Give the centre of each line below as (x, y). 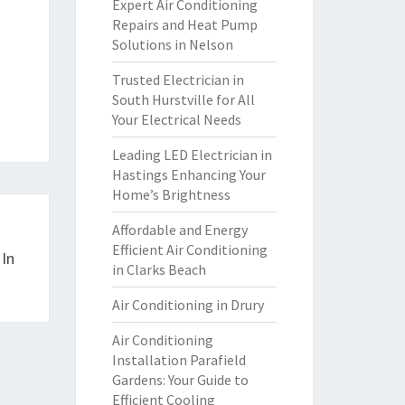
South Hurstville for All (183, 99)
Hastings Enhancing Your (188, 174)
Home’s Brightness (171, 194)
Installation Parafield (179, 360)
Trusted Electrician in (178, 80)
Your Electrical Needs (176, 119)
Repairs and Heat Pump (184, 24)
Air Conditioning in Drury (188, 305)
